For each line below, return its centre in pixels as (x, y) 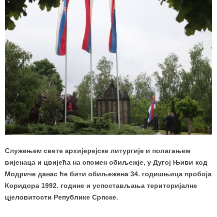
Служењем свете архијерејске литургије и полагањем (98, 151)
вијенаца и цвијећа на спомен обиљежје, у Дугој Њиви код (106, 163)
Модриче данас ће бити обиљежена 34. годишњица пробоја (108, 174)
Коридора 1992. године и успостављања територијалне (101, 186)
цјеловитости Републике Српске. (62, 197)
